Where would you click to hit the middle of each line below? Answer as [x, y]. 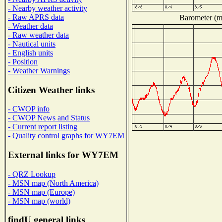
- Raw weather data [38, 35]
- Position [23, 61]
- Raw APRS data [36, 17]
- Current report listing [43, 127]
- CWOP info [29, 109]
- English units [30, 53]
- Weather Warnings [39, 70]
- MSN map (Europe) [41, 192]
